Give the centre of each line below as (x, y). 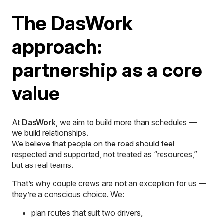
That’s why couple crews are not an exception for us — (109, 183)
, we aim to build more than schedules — (126, 122)
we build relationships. (50, 133)
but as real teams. (42, 165)
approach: (57, 46)
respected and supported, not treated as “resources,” (104, 154)
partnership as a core (107, 70)
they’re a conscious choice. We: (68, 194)
